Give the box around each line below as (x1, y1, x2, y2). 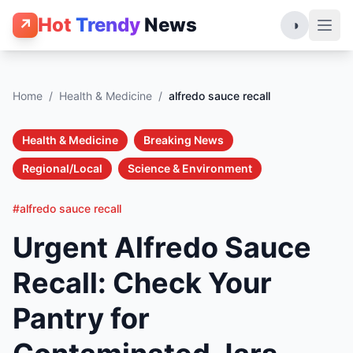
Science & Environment (128, 162, 252, 175)
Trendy (76, 13, 140, 36)
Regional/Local (22, 162, 102, 175)
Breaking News (143, 133, 224, 147)
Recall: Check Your (13, 266, 272, 300)
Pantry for (13, 301, 150, 336)
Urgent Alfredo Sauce (13, 230, 311, 265)
